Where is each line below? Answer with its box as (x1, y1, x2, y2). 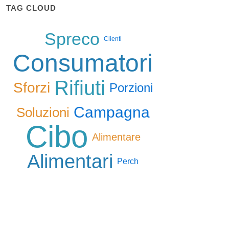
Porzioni (109, 81, 153, 95)
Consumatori (13, 50, 153, 77)
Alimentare (91, 131, 141, 143)
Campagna (73, 104, 150, 121)
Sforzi (13, 80, 50, 96)
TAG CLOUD (6, 4, 56, 13)
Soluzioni (16, 105, 70, 121)
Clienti (103, 35, 122, 43)
